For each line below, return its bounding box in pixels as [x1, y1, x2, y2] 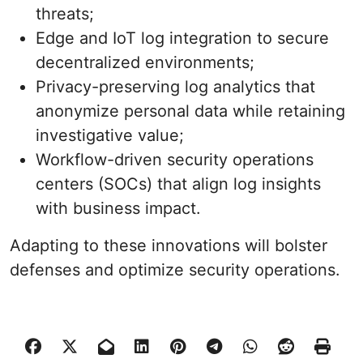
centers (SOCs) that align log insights [36, 174, 321, 194]
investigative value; [36, 126, 184, 145]
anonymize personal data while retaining [36, 101, 345, 121]
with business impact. [36, 199, 201, 218]
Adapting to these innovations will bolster [10, 236, 327, 255]
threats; [36, 4, 94, 23]
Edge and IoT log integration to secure [36, 28, 329, 48]
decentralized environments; [36, 53, 254, 72]
